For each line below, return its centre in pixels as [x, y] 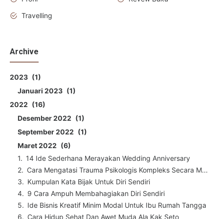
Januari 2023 [41, 91]
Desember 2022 [45, 118]
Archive [24, 52]
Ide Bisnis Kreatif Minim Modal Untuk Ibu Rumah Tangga [117, 205]
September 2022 [46, 132]
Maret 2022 [38, 146]
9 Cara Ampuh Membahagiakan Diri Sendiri [96, 194]
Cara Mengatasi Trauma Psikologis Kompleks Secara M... [117, 170]
